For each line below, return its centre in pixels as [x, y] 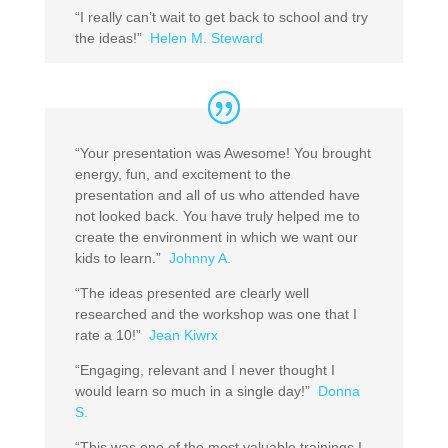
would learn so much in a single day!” [194, 391]
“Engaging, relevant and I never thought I [204, 370]
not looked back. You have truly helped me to [217, 216]
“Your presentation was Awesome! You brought [222, 153]
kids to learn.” [121, 258]
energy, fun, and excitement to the [182, 174]
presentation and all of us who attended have [217, 195]
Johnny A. [199, 258]
